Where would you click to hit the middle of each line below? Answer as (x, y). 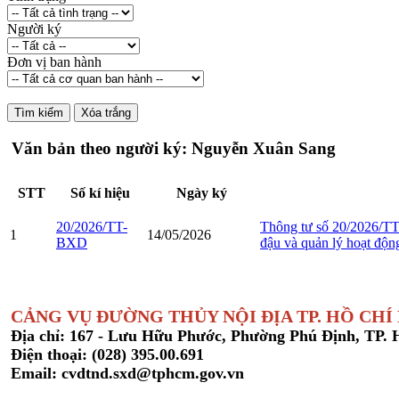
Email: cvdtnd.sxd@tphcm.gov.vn (127, 374)
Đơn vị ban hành (54, 61)
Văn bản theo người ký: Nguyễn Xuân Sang (174, 148)
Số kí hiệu (100, 193)
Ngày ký (202, 193)
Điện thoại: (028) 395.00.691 (107, 355)
